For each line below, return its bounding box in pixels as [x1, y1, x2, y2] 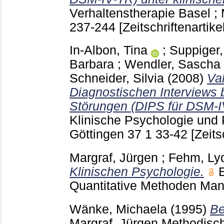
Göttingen [69, 127, 127, 141]
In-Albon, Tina [69, 43, 147, 57]
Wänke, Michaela [69, 202, 167, 216]
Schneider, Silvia [69, 71, 164, 85]
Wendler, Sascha [124, 57, 220, 71]
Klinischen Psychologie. [69, 165, 204, 179]
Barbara [69, 57, 114, 71]
